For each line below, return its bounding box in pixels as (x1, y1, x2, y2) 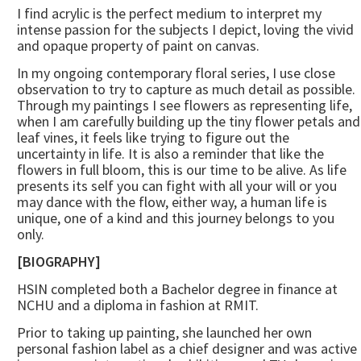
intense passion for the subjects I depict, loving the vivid (17, 20, 354, 39)
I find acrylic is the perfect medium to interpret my (17, 4, 322, 23)
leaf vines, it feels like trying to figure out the (17, 128, 289, 147)
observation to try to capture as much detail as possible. (17, 80, 355, 99)
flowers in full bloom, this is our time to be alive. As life (17, 160, 346, 180)
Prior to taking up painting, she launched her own (17, 323, 312, 342)
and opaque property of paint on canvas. (17, 36, 259, 56)
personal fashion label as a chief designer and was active (17, 339, 357, 359)
